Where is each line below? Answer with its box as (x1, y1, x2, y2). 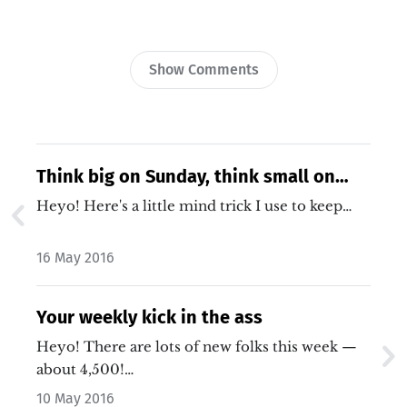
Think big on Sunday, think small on (36, 165, 335, 188)
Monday (36, 193, 103, 215)
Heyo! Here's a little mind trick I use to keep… (84, 197, 352, 215)
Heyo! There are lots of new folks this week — (36, 338, 84, 356)
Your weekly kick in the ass (36, 306, 263, 329)
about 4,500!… (36, 361, 134, 379)
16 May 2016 (36, 249, 114, 267)
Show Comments (148, 61, 259, 79)
